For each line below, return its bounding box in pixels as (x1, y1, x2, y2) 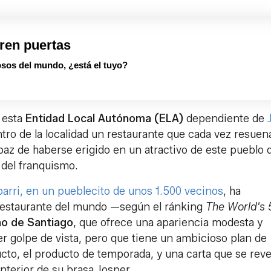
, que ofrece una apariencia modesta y (73, 216, 263, 230)
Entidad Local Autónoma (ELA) (25, 112, 183, 126)
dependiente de (183, 112, 267, 126)
